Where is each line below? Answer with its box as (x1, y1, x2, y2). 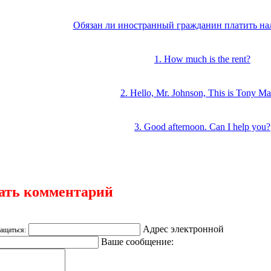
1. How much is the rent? (154, 53, 250, 64)
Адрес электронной (140, 223, 224, 234)
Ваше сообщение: (99, 236, 174, 247)
